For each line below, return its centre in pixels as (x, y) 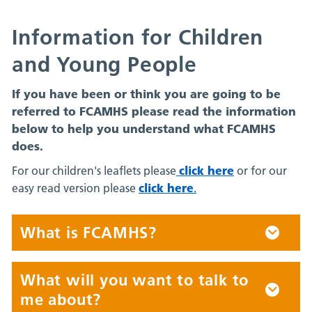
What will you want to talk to (134, 280)
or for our (260, 170)
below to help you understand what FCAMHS (143, 128)
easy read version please (75, 188)
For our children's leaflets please (94, 170)
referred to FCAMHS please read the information (154, 111)
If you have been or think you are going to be (146, 94)
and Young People (104, 64)
